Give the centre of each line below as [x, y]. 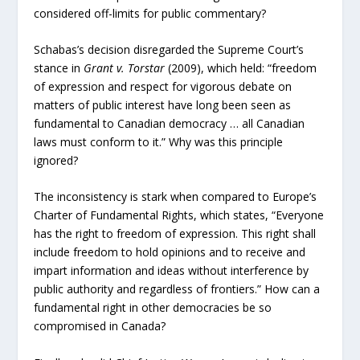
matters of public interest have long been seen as [163, 104]
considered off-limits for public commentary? [150, 13]
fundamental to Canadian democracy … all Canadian [170, 123]
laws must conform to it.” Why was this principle [159, 141]
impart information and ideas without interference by [172, 271]
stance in [59, 67]
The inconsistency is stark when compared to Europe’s [176, 197]
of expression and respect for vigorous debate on [163, 86]
